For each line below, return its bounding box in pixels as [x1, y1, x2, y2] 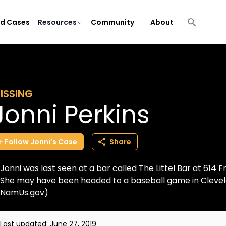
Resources [38, 17, 77, 27]
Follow [5, 137, 29, 147]
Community [91, 17, 134, 27]
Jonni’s [30, 137, 56, 147]
